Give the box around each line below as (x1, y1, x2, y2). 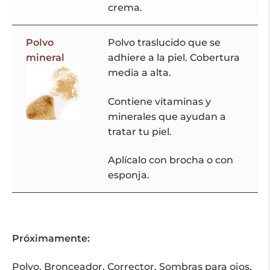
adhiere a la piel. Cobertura (107, 52, 240, 64)
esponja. (107, 169, 149, 181)
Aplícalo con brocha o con (107, 154, 233, 166)
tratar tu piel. (107, 125, 172, 137)
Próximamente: (12, 232, 90, 244)
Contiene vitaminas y (107, 95, 211, 107)
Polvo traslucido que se (107, 37, 221, 49)
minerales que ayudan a (107, 110, 226, 122)
